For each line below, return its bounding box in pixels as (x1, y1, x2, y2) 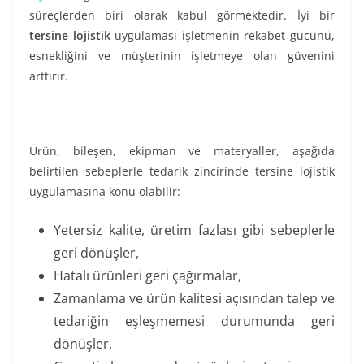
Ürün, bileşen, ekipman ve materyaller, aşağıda (29, 143, 335, 159)
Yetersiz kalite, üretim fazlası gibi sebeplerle (54, 221, 335, 240)
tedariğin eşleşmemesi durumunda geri (54, 312, 335, 331)
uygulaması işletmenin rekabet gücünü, (110, 28, 336, 44)
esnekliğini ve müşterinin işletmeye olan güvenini (29, 48, 335, 64)
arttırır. (29, 68, 68, 84)
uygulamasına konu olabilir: (29, 184, 180, 200)
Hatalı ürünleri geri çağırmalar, (54, 266, 241, 285)
